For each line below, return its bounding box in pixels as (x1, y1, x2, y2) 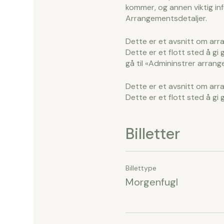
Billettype (125, 163, 156, 172)
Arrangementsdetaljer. (125, 13, 207, 23)
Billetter (125, 124, 180, 143)
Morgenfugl (125, 175, 178, 188)
